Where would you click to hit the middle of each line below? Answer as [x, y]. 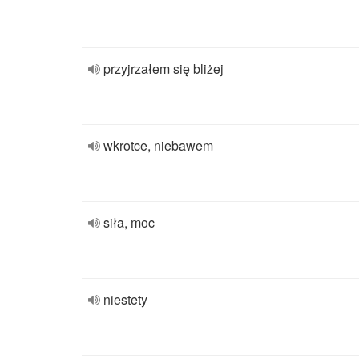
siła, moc [129, 222]
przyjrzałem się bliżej [163, 69]
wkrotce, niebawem [158, 145]
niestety [125, 299]
